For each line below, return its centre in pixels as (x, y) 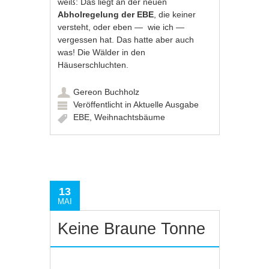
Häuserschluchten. (93, 65)
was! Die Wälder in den (102, 53)
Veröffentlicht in (104, 105)
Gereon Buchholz (107, 92)
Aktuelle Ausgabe (166, 105)
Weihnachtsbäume (130, 117)
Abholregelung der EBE (106, 15)
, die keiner (175, 15)
